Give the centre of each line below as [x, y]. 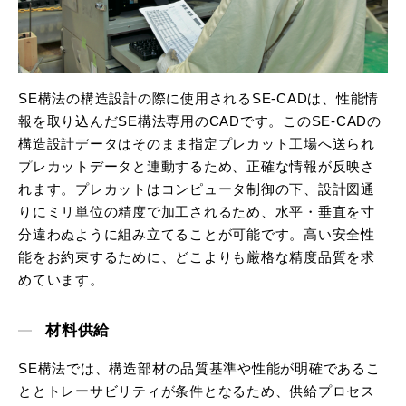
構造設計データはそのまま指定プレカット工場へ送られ [197, 144]
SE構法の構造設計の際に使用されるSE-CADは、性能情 [198, 99]
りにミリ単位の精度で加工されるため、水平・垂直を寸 [197, 212]
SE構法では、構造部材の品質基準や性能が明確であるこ [199, 369]
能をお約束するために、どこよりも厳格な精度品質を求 [197, 257]
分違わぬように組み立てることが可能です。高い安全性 [197, 235]
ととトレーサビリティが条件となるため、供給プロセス [197, 391]
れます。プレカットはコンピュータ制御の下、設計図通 [197, 189]
